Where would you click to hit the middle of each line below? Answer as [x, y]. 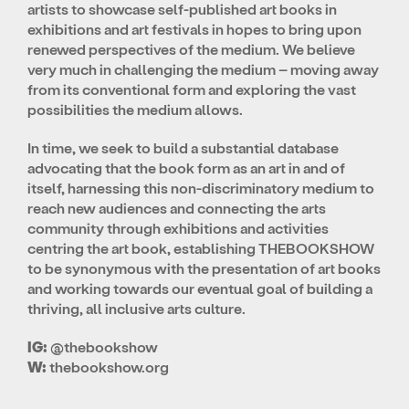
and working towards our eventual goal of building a [200, 288]
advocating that [81, 168]
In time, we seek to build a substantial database [183, 147]
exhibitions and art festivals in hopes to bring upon [194, 29]
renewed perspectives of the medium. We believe [191, 49]
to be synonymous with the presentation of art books [204, 268]
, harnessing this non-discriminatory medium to [218, 188]
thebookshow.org [109, 367]
